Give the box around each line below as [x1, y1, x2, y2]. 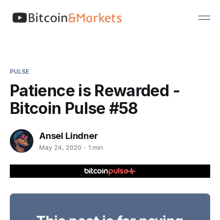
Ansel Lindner [39, 130, 98, 141]
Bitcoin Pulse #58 [10, 98, 138, 118]
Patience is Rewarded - [10, 81, 180, 100]
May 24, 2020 [39, 143, 82, 152]
